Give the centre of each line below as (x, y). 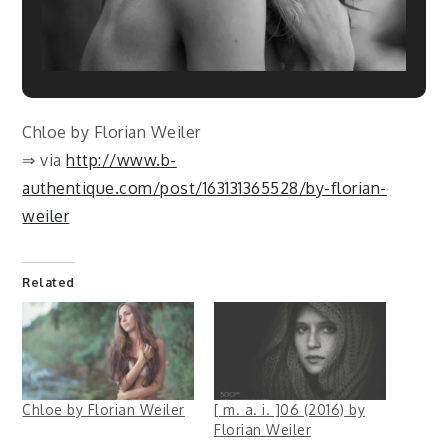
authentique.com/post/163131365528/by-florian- (204, 188)
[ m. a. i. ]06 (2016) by (289, 410)
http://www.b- (121, 160)
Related (48, 283)
